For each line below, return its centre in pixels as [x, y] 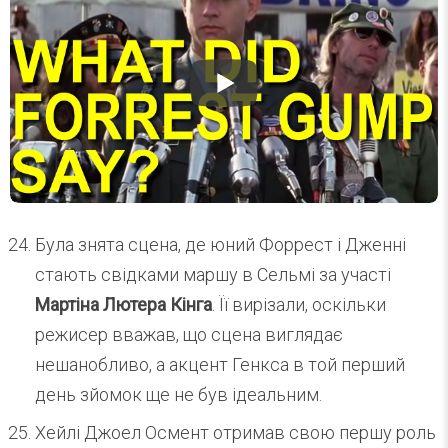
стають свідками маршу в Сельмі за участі [213, 274]
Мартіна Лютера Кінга [123, 304]
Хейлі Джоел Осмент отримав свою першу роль [235, 432]
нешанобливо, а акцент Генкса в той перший [220, 364]
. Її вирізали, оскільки [299, 304]
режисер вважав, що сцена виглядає [189, 334]
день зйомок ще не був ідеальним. [178, 394]
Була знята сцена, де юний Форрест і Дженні [220, 244]
